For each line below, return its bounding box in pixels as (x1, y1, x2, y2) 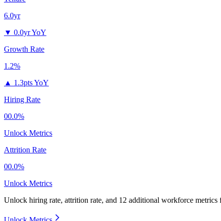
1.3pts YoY (14, 78, 49, 87)
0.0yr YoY (14, 28, 46, 37)
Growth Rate (4, 45, 44, 54)
